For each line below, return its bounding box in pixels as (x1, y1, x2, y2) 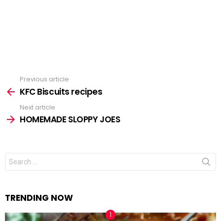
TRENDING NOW (5, 192, 73, 204)
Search (5, 152, 31, 162)
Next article (20, 102, 55, 112)
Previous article (20, 74, 69, 84)
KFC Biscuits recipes (20, 85, 103, 98)
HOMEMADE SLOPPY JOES (20, 113, 120, 126)
